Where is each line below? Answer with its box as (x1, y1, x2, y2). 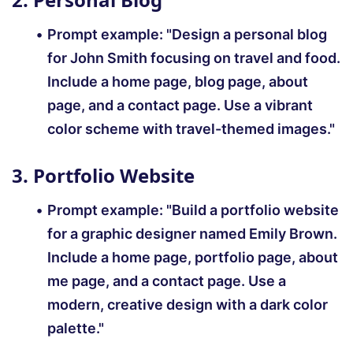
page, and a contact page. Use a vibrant (47, 97, 313, 114)
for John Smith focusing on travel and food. (47, 50, 340, 67)
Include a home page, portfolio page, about (47, 249, 338, 266)
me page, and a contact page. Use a (47, 273, 286, 290)
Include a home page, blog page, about (47, 73, 308, 91)
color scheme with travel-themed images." (47, 121, 335, 138)
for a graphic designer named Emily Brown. (47, 225, 337, 243)
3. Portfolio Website (12, 162, 195, 189)
